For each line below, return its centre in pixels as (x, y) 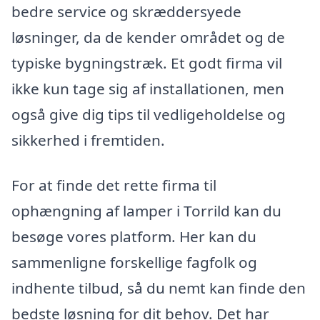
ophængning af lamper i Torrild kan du (146, 211)
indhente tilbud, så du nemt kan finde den (159, 288)
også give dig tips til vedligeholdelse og (149, 114)
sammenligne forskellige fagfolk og (134, 262)
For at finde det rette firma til (114, 185)
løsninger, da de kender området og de (148, 37)
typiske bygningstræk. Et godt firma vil (147, 62)
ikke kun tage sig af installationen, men (148, 88)
